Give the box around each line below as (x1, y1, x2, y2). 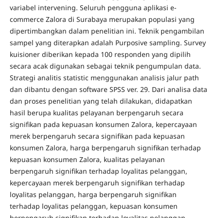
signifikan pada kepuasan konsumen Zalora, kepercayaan (9, 120, 197, 129)
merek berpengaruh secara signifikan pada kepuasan (9, 131, 185, 141)
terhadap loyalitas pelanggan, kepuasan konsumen (9, 201, 178, 211)
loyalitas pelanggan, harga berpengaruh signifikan (9, 190, 177, 200)
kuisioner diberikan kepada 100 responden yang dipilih (9, 50, 191, 59)
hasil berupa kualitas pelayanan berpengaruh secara (9, 108, 183, 118)
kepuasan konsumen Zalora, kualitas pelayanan (9, 155, 165, 164)
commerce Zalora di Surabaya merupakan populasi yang (9, 15, 195, 24)
